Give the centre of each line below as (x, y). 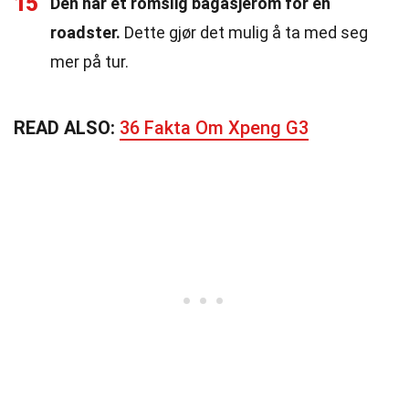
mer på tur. (89, 62)
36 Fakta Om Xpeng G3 (214, 128)
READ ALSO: (67, 128)
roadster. (85, 32)
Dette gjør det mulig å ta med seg (244, 32)
